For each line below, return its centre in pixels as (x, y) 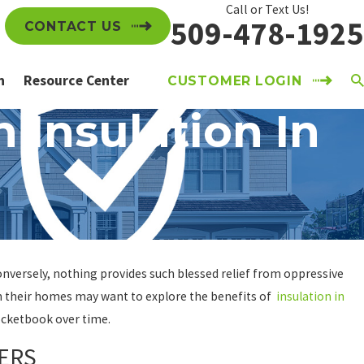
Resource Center (77, 80)
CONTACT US (73, 26)
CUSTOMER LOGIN (234, 80)
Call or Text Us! (267, 9)
